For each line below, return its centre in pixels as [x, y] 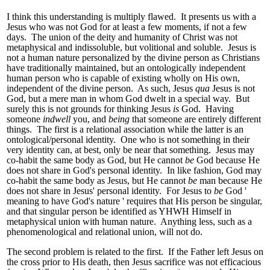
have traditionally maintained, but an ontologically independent [126, 68]
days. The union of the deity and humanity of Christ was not [122, 37]
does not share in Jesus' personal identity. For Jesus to [109, 191]
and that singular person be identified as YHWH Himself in [119, 212]
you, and [89, 119]
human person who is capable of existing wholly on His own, [123, 78]
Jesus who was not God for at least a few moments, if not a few [127, 27]
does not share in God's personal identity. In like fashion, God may [134, 171]
